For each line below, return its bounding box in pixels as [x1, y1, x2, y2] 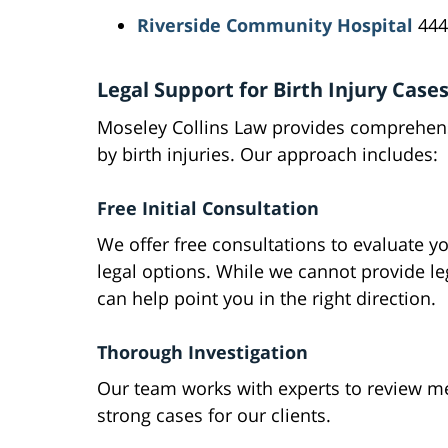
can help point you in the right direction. [97, 286, 436, 311]
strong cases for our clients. [97, 403, 331, 428]
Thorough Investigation [97, 340, 308, 365]
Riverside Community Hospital [137, 13, 413, 38]
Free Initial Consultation [97, 196, 319, 221]
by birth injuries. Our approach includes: [97, 142, 438, 167]
